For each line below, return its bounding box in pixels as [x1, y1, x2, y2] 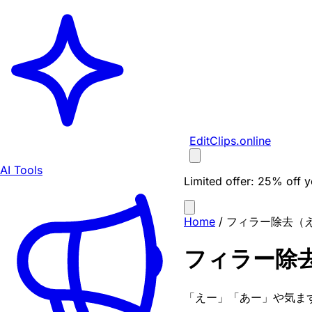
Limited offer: [184, 174, 254, 188]
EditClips [189, 134, 236, 148]
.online [236, 134, 271, 148]
